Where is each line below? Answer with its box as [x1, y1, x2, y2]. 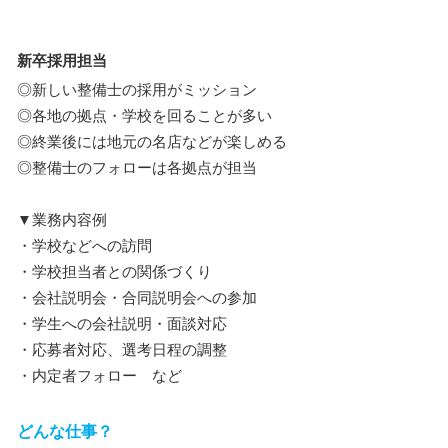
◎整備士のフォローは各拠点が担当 [17, 159, 257, 176]
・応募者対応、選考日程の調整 [17, 341, 227, 358]
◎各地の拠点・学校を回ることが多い [17, 107, 272, 124]
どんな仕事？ [17, 423, 113, 440]
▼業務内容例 [17, 211, 107, 228]
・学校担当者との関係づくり [17, 263, 212, 280]
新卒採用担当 [17, 52, 107, 69]
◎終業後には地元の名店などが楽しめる [17, 133, 287, 150]
